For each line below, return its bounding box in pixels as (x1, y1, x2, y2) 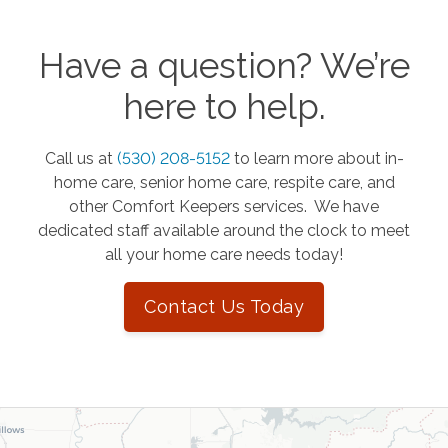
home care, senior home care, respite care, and (53, 173, 395, 193)
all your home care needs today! (105, 245, 343, 265)
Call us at (44, 149, 117, 169)
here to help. (122, 86, 326, 128)
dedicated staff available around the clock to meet (38, 221, 410, 241)
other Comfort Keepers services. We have (69, 197, 379, 217)
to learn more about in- (233, 149, 404, 169)
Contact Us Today (144, 296, 304, 318)
